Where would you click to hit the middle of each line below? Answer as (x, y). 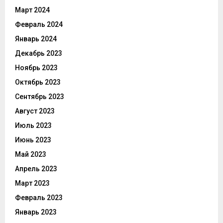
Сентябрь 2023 (40, 96)
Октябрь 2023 (38, 82)
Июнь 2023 (33, 140)
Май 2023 (31, 154)
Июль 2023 (33, 125)
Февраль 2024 (39, 24)
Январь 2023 (36, 212)
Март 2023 (32, 183)
